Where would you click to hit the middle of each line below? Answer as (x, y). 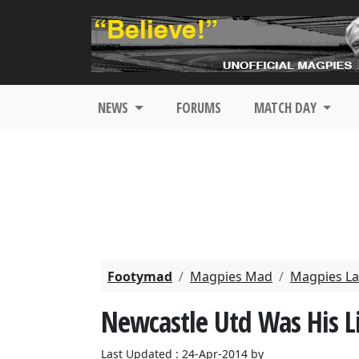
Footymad (140, 276)
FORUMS (198, 108)
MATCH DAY (286, 108)
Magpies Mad (231, 276)
